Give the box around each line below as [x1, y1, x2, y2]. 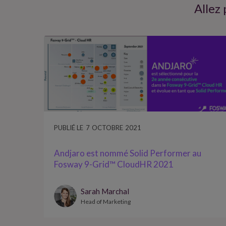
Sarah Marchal [81, 187, 129, 196]
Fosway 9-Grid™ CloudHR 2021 [54, 159, 174, 170]
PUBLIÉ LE [54, 123, 83, 132]
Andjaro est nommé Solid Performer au [54, 148, 201, 159]
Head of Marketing [81, 198, 131, 206]
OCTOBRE [92, 123, 123, 132]
